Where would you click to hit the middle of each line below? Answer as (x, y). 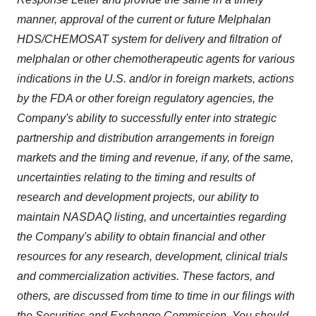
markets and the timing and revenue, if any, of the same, (155, 158)
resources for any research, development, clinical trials (152, 256)
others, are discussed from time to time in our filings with (156, 296)
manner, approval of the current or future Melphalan (144, 19)
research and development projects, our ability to (138, 197)
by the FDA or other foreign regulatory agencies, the (145, 98)
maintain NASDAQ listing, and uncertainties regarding (152, 217)
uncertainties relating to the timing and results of (136, 177)
